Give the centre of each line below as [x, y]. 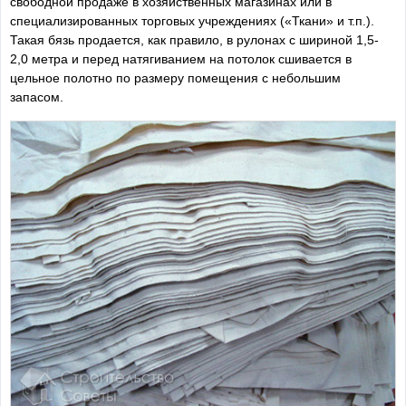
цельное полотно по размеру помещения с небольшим [175, 78]
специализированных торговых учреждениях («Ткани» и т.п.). [192, 21]
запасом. [37, 97]
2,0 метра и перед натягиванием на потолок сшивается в [181, 59]
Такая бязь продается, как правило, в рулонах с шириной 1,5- [194, 40]
